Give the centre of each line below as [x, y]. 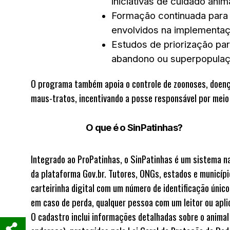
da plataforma [57, 173]
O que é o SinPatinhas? [134, 128]
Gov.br [93, 173]
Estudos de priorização [162, 44]
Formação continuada [159, 16]
